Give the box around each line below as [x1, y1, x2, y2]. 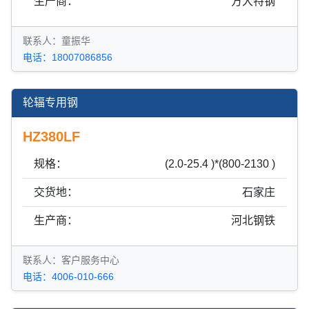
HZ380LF [23, 128, 80, 144]
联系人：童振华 [23, 34, 90, 46]
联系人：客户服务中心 [23, 254, 119, 266]
